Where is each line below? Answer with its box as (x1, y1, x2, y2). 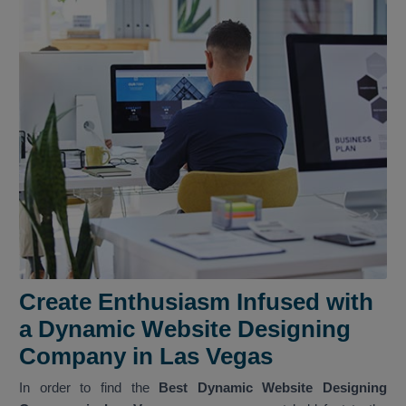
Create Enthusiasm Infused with (19, 288, 373, 316)
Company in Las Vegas (19, 343, 273, 371)
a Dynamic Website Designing (19, 315, 351, 343)
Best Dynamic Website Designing (159, 380, 387, 396)
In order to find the (19, 380, 159, 396)
